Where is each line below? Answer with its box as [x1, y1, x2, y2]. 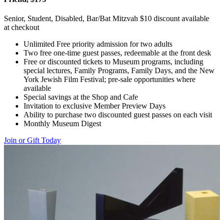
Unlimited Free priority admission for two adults [24, 40, 172, 49]
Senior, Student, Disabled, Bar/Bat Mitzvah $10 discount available [4, 14, 209, 23]
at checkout [4, 23, 39, 32]
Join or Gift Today [4, 136, 61, 145]
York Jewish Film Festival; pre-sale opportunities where [24, 75, 195, 84]
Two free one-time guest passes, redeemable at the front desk [24, 49, 211, 57]
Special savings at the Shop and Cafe [24, 93, 138, 102]
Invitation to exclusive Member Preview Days [24, 102, 165, 110]
